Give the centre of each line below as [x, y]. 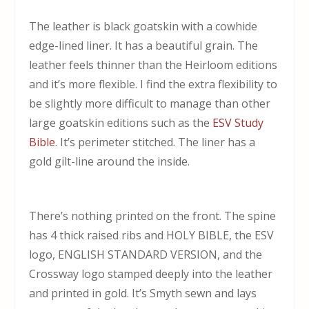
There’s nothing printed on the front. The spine [153, 216]
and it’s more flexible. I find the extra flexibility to [153, 84]
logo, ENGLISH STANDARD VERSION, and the [146, 254]
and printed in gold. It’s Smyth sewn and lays [143, 293]
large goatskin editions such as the [121, 122]
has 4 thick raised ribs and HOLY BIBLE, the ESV [152, 235]
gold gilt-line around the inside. [110, 161]
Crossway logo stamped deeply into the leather [151, 273]
